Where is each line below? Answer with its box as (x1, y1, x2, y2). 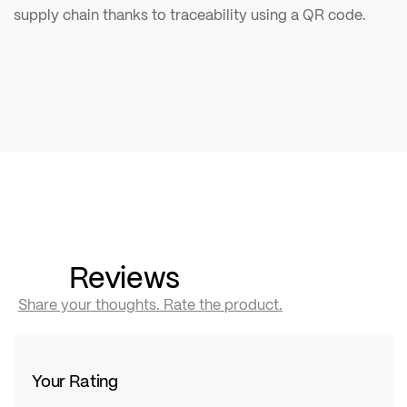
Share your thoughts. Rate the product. (18, 293, 283, 316)
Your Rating (32, 367, 119, 394)
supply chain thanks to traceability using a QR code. (14, 3, 366, 26)
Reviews (69, 253, 180, 301)
